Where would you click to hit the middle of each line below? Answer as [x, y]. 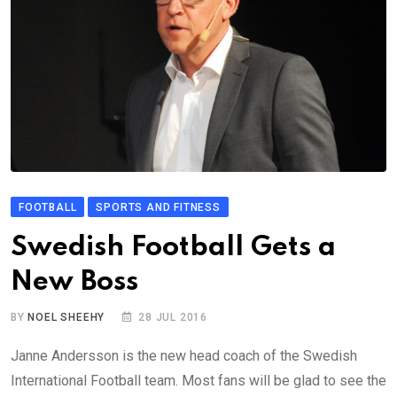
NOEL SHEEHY [66, 318]
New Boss [74, 283]
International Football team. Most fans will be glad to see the [198, 381]
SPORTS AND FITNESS [158, 208]
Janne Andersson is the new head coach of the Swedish [184, 356]
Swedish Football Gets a [173, 248]
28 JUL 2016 [173, 318]
